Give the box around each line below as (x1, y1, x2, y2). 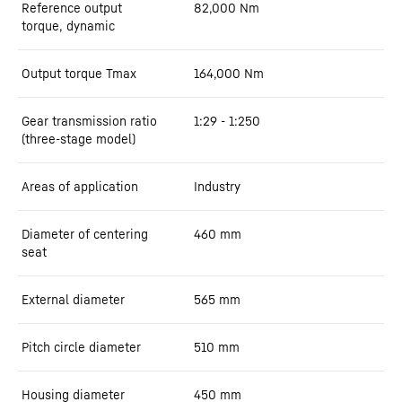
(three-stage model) (22, 131, 135, 146)
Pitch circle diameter (22, 339, 141, 354)
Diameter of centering (22, 226, 148, 241)
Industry (194, 179, 240, 194)
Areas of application (22, 179, 138, 194)
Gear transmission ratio (22, 113, 157, 128)
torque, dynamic (22, 18, 115, 33)
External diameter (22, 292, 125, 307)
